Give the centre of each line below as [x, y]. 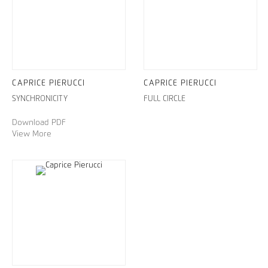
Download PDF [39, 123]
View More [32, 134]
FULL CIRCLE [164, 99]
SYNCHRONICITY [40, 99]
